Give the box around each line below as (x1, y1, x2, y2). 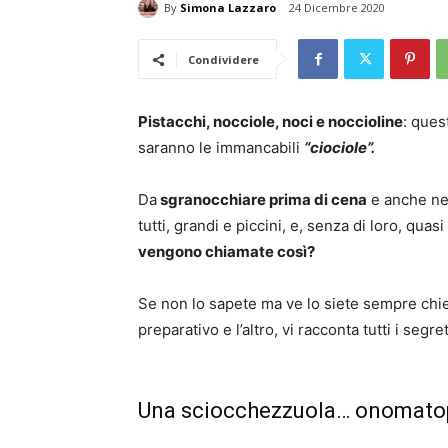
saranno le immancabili (138, 138, 304, 158)
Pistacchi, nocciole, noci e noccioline (138, 112, 403, 132)
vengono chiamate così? (138, 242, 315, 262)
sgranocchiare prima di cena (157, 190, 367, 210)
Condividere (188, 52, 259, 68)
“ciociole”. (304, 138, 375, 158)
